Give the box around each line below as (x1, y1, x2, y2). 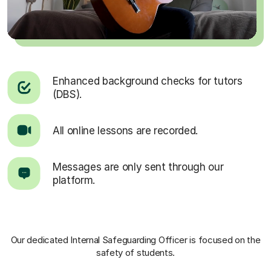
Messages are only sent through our (53, 160, 224, 173)
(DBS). (53, 88, 82, 100)
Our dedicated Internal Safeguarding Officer (10, 234, 190, 246)
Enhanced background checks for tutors (53, 74, 243, 87)
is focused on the (189, 234, 261, 246)
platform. (53, 174, 95, 186)
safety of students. (96, 247, 175, 259)
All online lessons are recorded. (53, 124, 198, 137)
